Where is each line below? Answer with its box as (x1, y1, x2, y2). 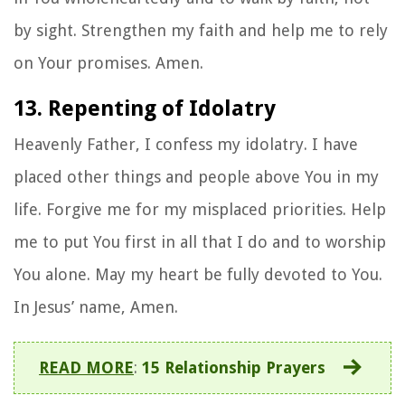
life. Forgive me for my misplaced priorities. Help (14, 199, 386, 219)
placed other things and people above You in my (14, 166, 379, 186)
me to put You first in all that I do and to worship (14, 231, 386, 251)
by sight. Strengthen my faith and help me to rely (14, 20, 388, 40)
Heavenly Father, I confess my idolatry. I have (14, 134, 358, 154)
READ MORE (39, 357, 134, 377)
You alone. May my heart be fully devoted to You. (14, 264, 382, 284)
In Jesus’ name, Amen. (14, 297, 178, 316)
